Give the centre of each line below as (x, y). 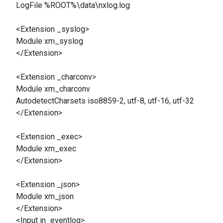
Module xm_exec (46, 149)
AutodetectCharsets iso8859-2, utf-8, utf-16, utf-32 (105, 101)
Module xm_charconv (53, 89)
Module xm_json (45, 196)
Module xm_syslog (50, 41)
